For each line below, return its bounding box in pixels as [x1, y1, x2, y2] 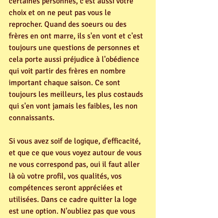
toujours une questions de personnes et [9, 42, 142, 53]
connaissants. [9, 112, 54, 123]
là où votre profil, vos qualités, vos [9, 171, 124, 181]
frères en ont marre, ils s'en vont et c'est [9, 31, 145, 41]
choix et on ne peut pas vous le [9, 7, 113, 18]
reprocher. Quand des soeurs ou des [9, 19, 128, 29]
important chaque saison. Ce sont [9, 77, 122, 88]
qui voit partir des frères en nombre [9, 66, 127, 76]
